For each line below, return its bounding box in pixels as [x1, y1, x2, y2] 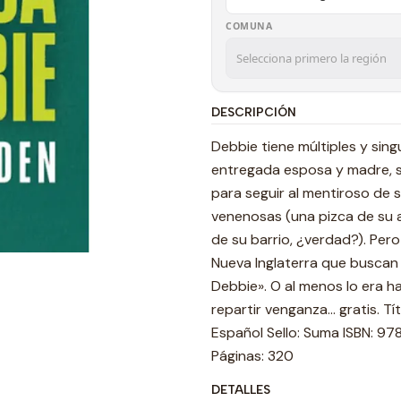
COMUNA [226, 20, 273, 32]
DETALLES [211, 382, 270, 397]
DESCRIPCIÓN [211, 105, 296, 119]
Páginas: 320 [211, 346, 294, 365]
